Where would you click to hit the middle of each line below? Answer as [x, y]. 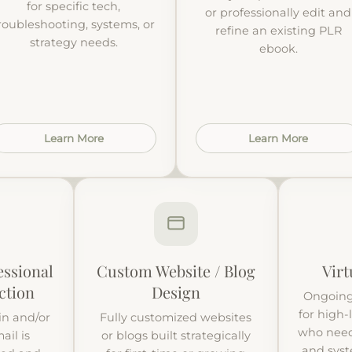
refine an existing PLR [278, 30]
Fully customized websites [176, 317]
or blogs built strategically [176, 335]
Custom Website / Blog [176, 270]
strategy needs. [73, 42]
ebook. [278, 48]
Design [176, 291]
